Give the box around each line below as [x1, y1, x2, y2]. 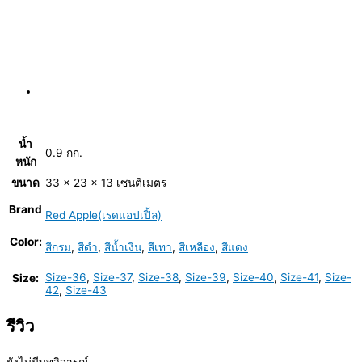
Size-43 [65, 283, 107, 297]
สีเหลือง [179, 240, 215, 254]
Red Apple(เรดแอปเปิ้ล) [45, 208, 162, 221]
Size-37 [93, 270, 132, 284]
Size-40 [233, 270, 274, 284]
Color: [9, 234, 42, 248]
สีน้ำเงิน [104, 240, 141, 254]
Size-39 [185, 270, 226, 284]
